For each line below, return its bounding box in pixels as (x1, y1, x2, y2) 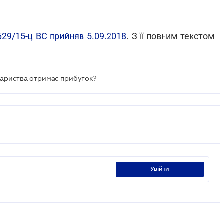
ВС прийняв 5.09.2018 (32, 31, 126, 41)
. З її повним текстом (126, 31, 214, 41)
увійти (154, 165, 169, 172)
